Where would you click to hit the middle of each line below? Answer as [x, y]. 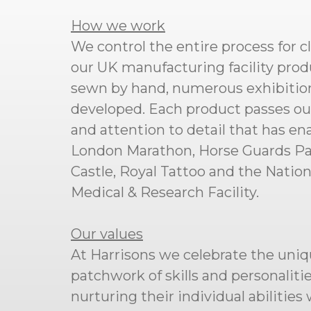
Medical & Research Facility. [165, 192]
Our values [107, 234]
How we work [118, 26]
